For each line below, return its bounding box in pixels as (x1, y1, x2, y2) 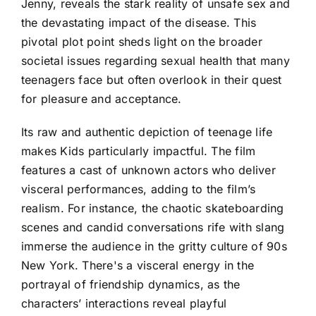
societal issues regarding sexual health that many (21, 53, 290, 68)
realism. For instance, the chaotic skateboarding (21, 200, 284, 215)
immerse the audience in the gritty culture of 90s (21, 238, 287, 253)
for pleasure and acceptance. (21, 91, 182, 106)
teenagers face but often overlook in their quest (21, 72, 282, 87)
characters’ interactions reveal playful (21, 296, 227, 310)
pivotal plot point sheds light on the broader (21, 34, 262, 49)
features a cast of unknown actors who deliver (21, 162, 276, 177)
